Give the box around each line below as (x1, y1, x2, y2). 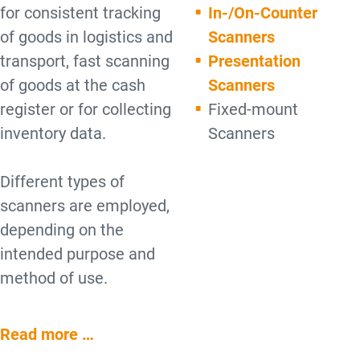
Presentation (208, 51, 301, 71)
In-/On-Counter (208, 3, 318, 22)
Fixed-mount (208, 100, 299, 119)
